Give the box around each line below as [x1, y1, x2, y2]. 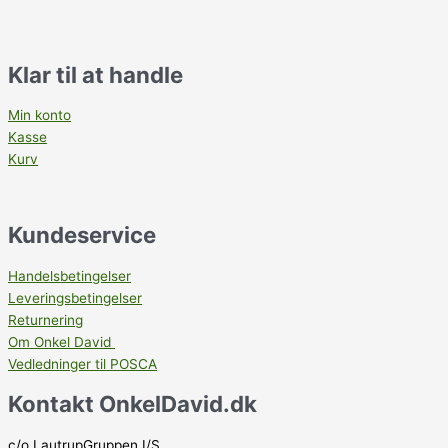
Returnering [8, 311, 83, 328]
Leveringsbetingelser [8, 289, 142, 306]
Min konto [8, 107, 71, 124]
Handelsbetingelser [8, 267, 131, 284]
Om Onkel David [8, 333, 115, 350]
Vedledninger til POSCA [8, 355, 157, 372]
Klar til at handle [8, 60, 183, 88]
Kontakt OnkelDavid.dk [8, 390, 257, 418]
